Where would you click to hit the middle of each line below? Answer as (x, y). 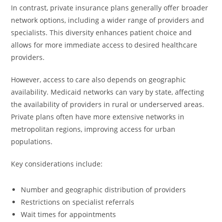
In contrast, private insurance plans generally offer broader (110, 8)
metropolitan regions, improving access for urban (93, 129)
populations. (32, 141)
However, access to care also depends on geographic (99, 80)
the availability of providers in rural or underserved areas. (108, 104)
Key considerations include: (57, 164)
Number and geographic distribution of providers (104, 190)
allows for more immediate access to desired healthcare (104, 45)
